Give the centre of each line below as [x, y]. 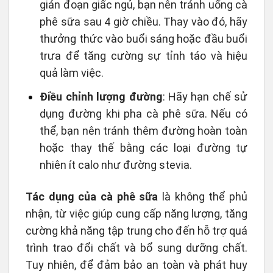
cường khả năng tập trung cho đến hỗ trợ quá [136, 230]
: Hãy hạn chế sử [205, 97]
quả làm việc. [72, 73]
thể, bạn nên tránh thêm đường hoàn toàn [144, 131]
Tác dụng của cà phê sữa [92, 196]
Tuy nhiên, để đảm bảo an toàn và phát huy [136, 264]
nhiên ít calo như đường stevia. [116, 165]
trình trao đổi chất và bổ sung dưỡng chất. [136, 247]
